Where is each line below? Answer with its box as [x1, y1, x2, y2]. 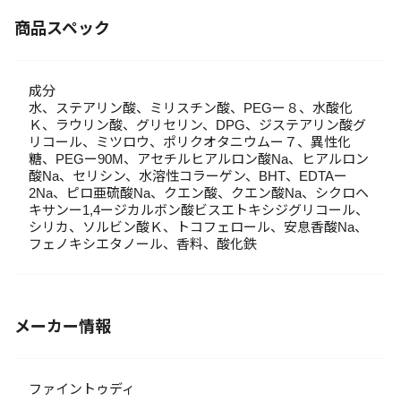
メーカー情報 [14, 318, 111, 336]
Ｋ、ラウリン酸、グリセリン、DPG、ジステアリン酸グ [29, 117, 366, 132]
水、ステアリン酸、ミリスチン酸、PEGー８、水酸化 [29, 100, 353, 115]
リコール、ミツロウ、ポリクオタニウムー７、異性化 [29, 134, 351, 149]
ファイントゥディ [29, 381, 149, 397]
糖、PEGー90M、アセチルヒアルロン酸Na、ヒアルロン [29, 151, 369, 166]
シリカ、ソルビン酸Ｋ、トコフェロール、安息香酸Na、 [29, 219, 368, 235]
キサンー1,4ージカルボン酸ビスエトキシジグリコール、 [29, 202, 369, 218]
